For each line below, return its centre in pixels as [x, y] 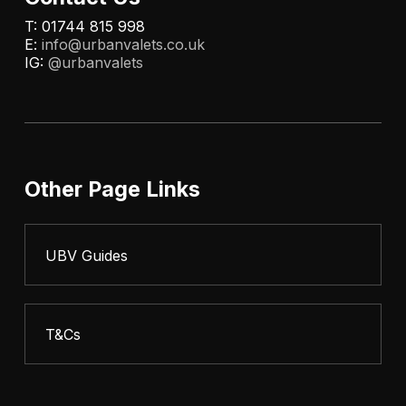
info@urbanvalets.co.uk [123, 45]
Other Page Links [112, 189]
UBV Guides [86, 255]
